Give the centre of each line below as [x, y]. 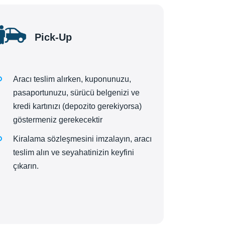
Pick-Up [53, 37]
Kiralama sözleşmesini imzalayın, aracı [82, 139]
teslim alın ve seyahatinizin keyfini [74, 153]
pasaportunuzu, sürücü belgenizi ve [76, 93]
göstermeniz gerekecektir [58, 120]
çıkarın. [26, 166]
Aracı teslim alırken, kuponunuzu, [72, 79]
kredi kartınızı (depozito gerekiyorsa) [77, 106]
